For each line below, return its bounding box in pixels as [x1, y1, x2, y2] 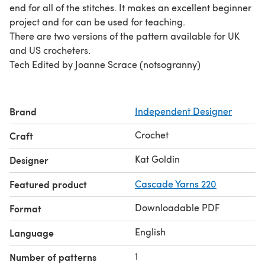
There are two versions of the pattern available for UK [9, 29, 240, 42]
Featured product [9, 177, 87, 191]
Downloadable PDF [135, 201, 219, 214]
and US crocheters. [9, 43, 91, 56]
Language [9, 225, 54, 240]
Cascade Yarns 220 [135, 177, 216, 190]
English [135, 225, 166, 238]
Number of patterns [9, 250, 96, 264]
